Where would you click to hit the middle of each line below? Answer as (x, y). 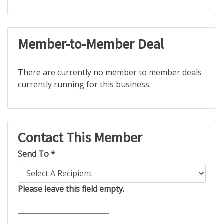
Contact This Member (80, 137)
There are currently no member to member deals (110, 72)
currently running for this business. (84, 84)
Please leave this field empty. (71, 189)
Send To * (37, 154)
